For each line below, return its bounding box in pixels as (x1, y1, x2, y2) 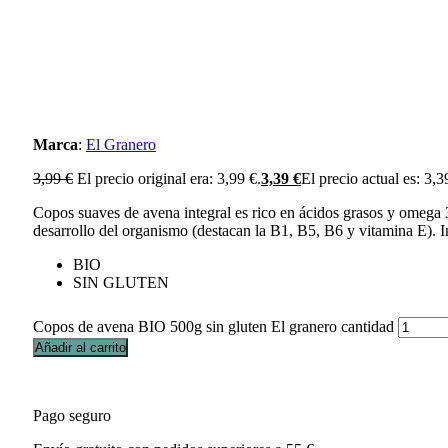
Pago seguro (33, 406, 111, 424)
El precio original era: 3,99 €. (77, 169, 261, 187)
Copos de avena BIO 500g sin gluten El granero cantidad (33, 317, 394, 335)
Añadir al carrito (35, 339, 126, 355)
